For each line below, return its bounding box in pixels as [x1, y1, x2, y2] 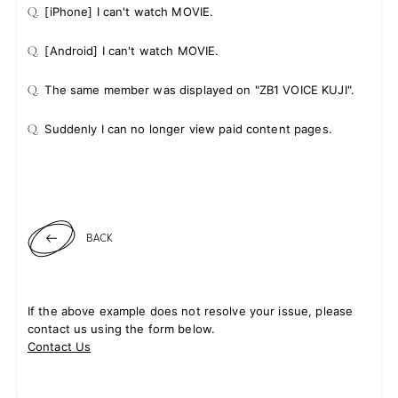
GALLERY [105, 241, 255, 294]
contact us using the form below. [27, 322, 216, 337]
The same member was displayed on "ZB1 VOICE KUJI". [44, 83, 354, 97]
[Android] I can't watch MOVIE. [44, 44, 219, 58]
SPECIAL [105, 327, 243, 380]
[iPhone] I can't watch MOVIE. [44, 4, 214, 19]
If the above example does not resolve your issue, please [27, 304, 354, 319]
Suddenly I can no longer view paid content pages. [44, 122, 332, 136]
